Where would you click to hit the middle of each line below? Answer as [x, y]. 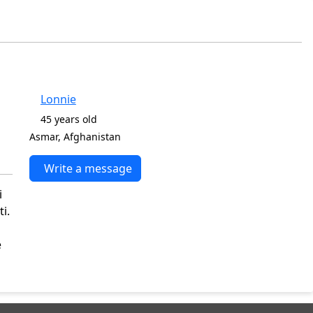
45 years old [71, 119]
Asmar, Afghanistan [75, 137]
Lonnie [58, 99]
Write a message [88, 168]
